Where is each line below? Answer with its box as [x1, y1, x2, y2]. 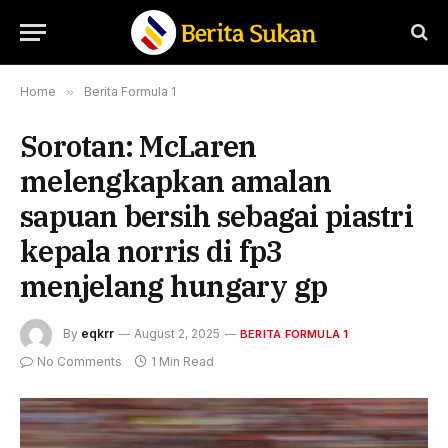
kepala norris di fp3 [20, 232, 283, 270]
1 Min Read [151, 354, 214, 369]
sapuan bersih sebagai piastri [20, 197, 413, 235]
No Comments [37, 354, 122, 369]
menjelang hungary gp [20, 267, 328, 305]
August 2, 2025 [134, 326, 220, 342]
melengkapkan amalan [20, 162, 332, 200]
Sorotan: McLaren [20, 127, 257, 165]
